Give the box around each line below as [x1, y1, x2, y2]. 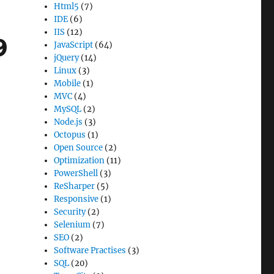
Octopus [54, 130, 86, 140]
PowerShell [54, 168, 98, 179]
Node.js [54, 117, 83, 127]
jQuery [54, 53, 80, 63]
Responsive [54, 194, 99, 204]
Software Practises [54, 245, 127, 256]
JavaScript [54, 40, 94, 50]
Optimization [54, 155, 105, 166]
